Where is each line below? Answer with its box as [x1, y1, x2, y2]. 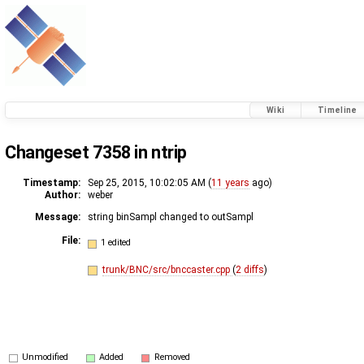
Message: [35, 210, 80, 223]
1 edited [101, 237, 132, 249]
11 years [211, 176, 249, 188]
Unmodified [22, 351, 69, 362]
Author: [45, 188, 80, 201]
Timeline [318, 106, 357, 115]
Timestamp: [23, 176, 80, 188]
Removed [154, 351, 190, 362]
